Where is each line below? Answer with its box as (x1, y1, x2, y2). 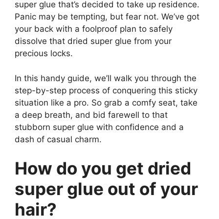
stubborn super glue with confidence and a (15, 122, 184, 132)
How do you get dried (15, 158, 191, 179)
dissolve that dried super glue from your (15, 36, 172, 46)
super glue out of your (15, 178, 198, 199)
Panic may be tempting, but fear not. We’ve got (15, 12, 199, 22)
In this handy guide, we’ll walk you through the (15, 73, 197, 83)
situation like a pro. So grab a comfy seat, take (15, 97, 197, 108)
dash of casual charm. (15, 134, 102, 144)
